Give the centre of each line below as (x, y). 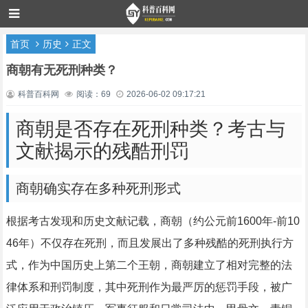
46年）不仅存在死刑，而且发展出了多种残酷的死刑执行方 (150, 243)
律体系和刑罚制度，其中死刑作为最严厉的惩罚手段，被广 (149, 287)
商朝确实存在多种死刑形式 (98, 188)
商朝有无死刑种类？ (62, 70)
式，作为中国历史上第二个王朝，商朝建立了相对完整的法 (149, 265)
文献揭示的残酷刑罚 (102, 151)
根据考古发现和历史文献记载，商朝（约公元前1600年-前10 (153, 221)
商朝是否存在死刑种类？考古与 (150, 129)
